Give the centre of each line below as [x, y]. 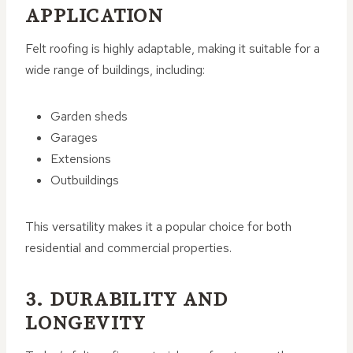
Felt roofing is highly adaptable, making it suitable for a [173, 48]
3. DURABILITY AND [127, 299]
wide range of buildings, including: [115, 70]
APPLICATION [94, 16]
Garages [74, 137]
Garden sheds [89, 116]
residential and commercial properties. [128, 248]
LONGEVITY [86, 323]
